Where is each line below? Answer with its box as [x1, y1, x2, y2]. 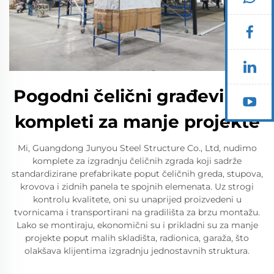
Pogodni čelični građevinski [13, 85, 261, 106]
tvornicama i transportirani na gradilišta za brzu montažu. [14, 206, 260, 218]
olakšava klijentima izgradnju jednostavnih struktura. [24, 245, 250, 256]
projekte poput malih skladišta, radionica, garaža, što [25, 232, 249, 243]
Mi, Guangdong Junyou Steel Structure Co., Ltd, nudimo [17, 142, 257, 154]
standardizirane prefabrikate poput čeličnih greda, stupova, [11, 168, 263, 179]
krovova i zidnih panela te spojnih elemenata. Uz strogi [20, 180, 254, 192]
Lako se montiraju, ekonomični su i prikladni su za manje [16, 219, 258, 231]
